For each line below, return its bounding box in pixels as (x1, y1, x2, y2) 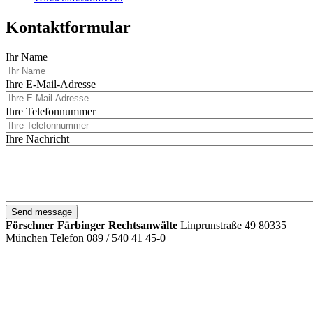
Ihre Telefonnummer (6, 105, 96, 117)
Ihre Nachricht (6, 132, 69, 145)
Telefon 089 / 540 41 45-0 (50, 231, 166, 244)
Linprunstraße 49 (180, 219, 256, 231)
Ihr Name (6, 50, 48, 63)
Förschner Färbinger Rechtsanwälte (6, 219, 177, 231)
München (6, 231, 48, 244)
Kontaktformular (6, 17, 131, 36)
